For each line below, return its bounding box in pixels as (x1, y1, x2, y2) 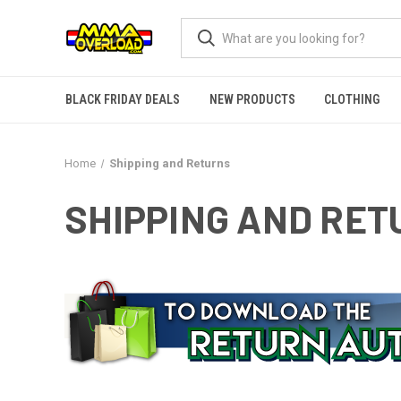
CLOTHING (324, 92, 380, 107)
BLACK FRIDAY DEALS (65, 92, 181, 107)
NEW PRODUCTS (209, 92, 295, 107)
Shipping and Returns (108, 157, 230, 170)
